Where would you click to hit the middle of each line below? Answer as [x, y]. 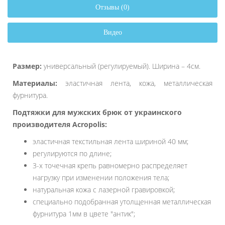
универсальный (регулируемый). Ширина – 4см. [122, 66]
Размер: [28, 66]
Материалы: [35, 83]
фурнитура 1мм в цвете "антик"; [85, 214]
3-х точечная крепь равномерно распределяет [110, 166]
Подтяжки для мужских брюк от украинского [97, 113]
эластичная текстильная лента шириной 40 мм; [111, 142]
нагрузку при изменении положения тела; [102, 178]
